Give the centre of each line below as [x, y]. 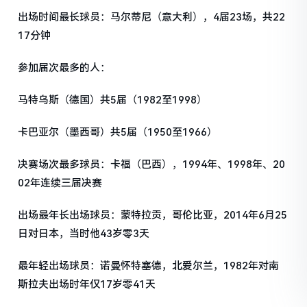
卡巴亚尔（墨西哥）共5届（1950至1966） [118, 132]
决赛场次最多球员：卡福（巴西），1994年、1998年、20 [152, 164]
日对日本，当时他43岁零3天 [84, 233]
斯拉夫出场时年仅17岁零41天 [87, 284]
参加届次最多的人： [64, 67]
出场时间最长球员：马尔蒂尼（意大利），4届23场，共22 [152, 17]
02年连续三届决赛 [60, 183]
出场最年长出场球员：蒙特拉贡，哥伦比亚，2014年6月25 [153, 215]
